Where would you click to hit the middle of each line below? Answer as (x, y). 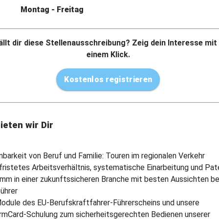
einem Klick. (108, 54)
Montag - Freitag (52, 9)
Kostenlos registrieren (108, 79)
